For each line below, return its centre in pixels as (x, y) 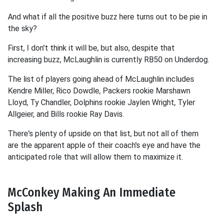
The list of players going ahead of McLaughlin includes (101, 79)
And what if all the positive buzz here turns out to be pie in (108, 17)
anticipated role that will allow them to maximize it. (96, 157)
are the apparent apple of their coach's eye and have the (104, 145)
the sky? (22, 29)
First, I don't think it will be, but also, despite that (91, 48)
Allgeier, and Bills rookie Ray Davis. (66, 114)
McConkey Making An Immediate (92, 193)
